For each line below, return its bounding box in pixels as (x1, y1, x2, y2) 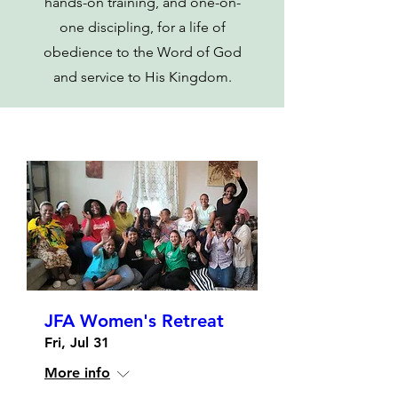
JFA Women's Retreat (44, 309, 224, 331)
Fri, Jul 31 (44, 333, 109, 351)
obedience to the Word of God (43, 43, 242, 60)
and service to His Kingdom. (52, 68, 232, 85)
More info (44, 363, 110, 381)
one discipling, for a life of (59, 18, 226, 36)
